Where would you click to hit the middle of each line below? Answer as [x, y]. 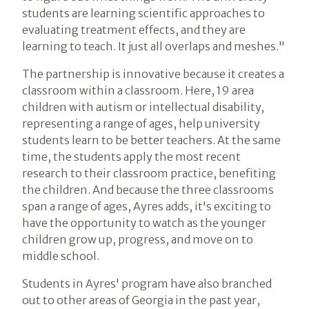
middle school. [61, 256]
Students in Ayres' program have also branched [147, 283]
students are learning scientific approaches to [143, 13]
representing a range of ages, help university [141, 123]
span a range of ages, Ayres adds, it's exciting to [147, 206]
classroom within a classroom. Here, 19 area [138, 90]
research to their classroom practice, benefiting [149, 173]
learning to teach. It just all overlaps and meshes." [153, 46]
